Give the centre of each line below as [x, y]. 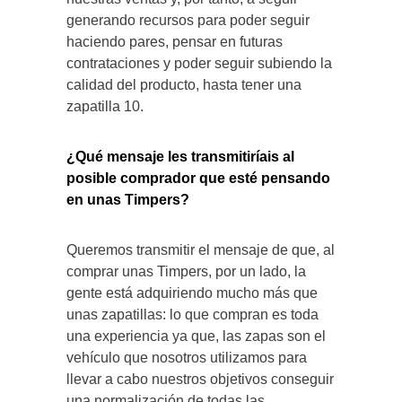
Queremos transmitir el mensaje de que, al [201, 250]
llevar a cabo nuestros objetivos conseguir [200, 380]
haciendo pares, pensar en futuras [175, 42]
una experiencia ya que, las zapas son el [196, 336]
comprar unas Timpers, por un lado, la [186, 272]
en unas [96, 200]
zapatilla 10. [105, 107]
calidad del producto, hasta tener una [184, 85]
